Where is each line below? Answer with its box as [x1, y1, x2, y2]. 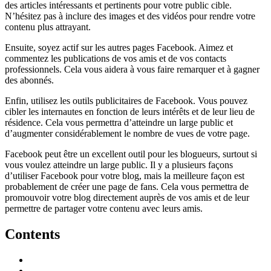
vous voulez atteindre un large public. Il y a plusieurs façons [5, 160, 233, 171]
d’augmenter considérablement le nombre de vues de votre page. [5, 128, 250, 139]
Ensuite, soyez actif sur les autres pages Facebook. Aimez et [5, 42, 233, 53]
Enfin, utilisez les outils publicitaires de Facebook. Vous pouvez [5, 96, 247, 106]
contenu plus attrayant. [5, 22, 91, 33]
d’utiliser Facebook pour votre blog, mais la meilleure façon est [5, 171, 244, 181]
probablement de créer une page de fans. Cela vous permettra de [5, 181, 249, 192]
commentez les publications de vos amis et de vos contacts [5, 53, 226, 64]
